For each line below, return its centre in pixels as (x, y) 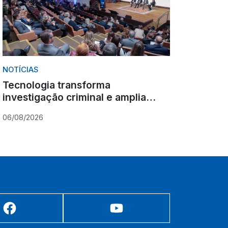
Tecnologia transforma (56, 85)
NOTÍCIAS (20, 70)
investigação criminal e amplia (74, 97)
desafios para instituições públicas (85, 109)
